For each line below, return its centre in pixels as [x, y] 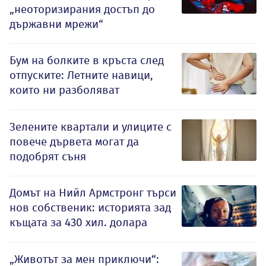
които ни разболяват [64, 90]
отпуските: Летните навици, [81, 75]
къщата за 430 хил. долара [78, 223]
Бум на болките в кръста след [87, 61]
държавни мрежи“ [56, 24]
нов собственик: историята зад [90, 208]
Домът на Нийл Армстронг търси [93, 193]
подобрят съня [48, 157]
